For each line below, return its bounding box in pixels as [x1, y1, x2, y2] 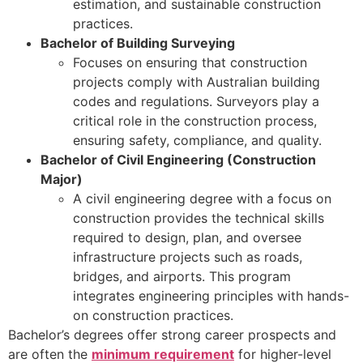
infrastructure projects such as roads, [73, 249, 302, 266]
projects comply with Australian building [73, 74, 320, 91]
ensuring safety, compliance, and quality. [73, 132, 322, 149]
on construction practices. [73, 307, 233, 324]
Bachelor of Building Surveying [41, 35, 235, 52]
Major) [41, 171, 83, 188]
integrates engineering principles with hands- [73, 288, 349, 305]
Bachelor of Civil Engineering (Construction [41, 152, 316, 169]
